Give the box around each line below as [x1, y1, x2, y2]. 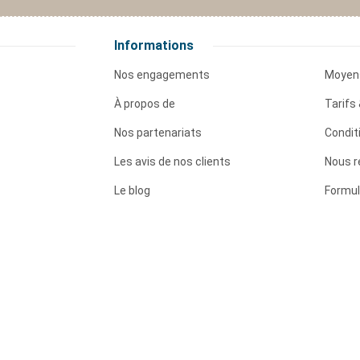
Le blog [113, 184, 150, 198]
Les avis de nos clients [113, 155, 231, 169]
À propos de [113, 97, 175, 111]
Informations [113, 38, 194, 54]
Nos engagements [113, 68, 210, 82]
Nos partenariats [113, 126, 202, 140]
